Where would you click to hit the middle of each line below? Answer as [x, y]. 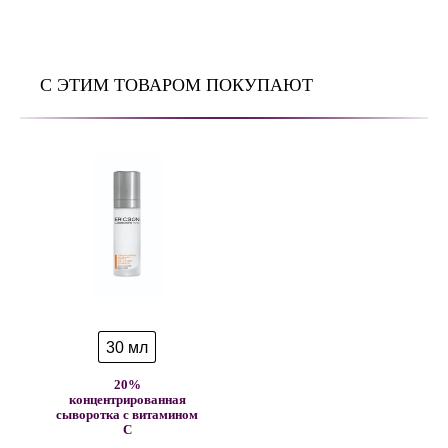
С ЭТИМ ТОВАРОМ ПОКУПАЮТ [176, 85]
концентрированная [127, 400]
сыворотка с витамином [127, 415]
